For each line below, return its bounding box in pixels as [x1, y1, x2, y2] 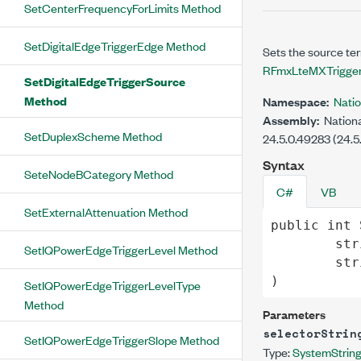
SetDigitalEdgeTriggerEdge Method [24, 37, 205, 54]
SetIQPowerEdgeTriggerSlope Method [24, 331, 219, 348]
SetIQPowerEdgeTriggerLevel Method [24, 241, 218, 258]
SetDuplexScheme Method [24, 127, 162, 144]
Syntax [263, 156, 305, 174]
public [270, 217, 319, 233]
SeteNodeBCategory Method [24, 165, 173, 182]
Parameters [263, 305, 326, 322]
